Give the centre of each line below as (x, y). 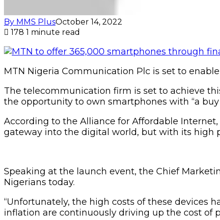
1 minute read (53, 32)
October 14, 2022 (89, 22)
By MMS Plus (30, 22)
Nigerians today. (39, 182)
